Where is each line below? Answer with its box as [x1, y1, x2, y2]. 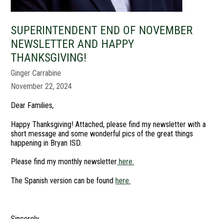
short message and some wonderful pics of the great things [11, 129, 194, 138]
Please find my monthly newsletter [11, 157, 117, 166]
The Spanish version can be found [11, 176, 116, 185]
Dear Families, [11, 101, 54, 110]
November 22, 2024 [11, 82, 72, 91]
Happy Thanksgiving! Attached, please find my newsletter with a [11, 120, 206, 129]
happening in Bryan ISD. [11, 138, 84, 148]
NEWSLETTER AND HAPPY [11, 37, 134, 51]
